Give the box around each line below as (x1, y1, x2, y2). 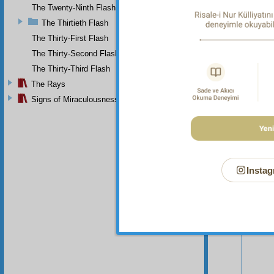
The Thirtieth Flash (42, 18, 108, 28)
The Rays (31, 79, 65, 89)
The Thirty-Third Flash (32, 64, 110, 73)
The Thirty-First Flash (32, 33, 108, 43)
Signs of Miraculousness (31, 94, 119, 104)
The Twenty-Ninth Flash (32, 2, 116, 12)
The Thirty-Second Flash (32, 48, 119, 58)
